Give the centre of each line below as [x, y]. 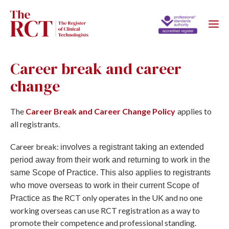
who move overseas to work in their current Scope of [105, 186]
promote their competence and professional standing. [104, 223]
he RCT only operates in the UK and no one [129, 198]
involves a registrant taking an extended [132, 147]
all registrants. [35, 124]
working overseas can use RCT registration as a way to [105, 211]
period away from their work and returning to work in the [110, 160]
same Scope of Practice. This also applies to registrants [110, 173]
